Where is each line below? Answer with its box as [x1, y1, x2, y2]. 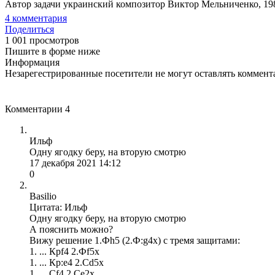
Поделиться [5, 23, 54, 34]
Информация [5, 56, 60, 68]
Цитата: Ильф [29, 201, 87, 212]
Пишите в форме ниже [5, 45, 100, 56]
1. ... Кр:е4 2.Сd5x [29, 257, 104, 268]
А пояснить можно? [29, 223, 113, 234]
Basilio [29, 190, 56, 201]
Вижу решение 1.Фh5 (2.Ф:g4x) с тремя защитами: [29, 234, 240, 246]
